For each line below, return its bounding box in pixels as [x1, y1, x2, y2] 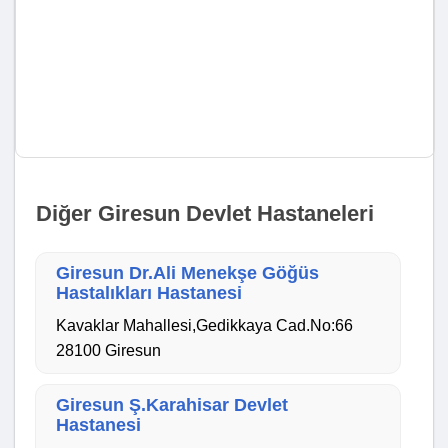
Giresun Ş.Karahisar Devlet [56, 394, 289, 415]
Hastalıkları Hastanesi [56, 282, 243, 303]
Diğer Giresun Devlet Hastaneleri [35, 200, 374, 226]
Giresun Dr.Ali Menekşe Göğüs [56, 262, 320, 283]
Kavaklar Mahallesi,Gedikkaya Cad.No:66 [56, 316, 354, 334]
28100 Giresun [56, 341, 162, 359]
